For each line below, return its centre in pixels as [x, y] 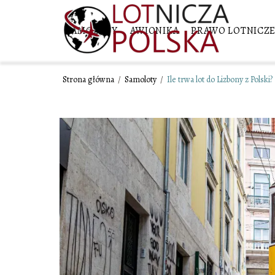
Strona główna [89, 79]
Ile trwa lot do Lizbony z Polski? [220, 79]
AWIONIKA [154, 30]
